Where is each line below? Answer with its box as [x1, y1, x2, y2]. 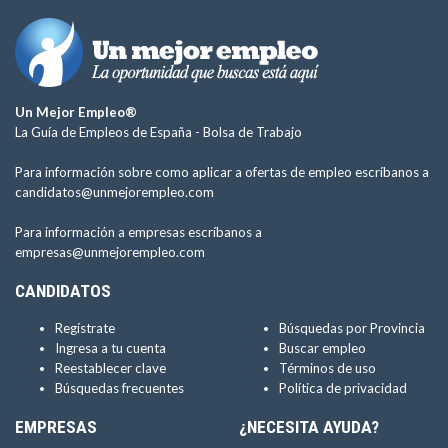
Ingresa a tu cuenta [55, 340, 166, 356]
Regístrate [55, 320, 115, 336]
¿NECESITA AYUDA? [239, 417, 379, 437]
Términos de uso [279, 360, 376, 376]
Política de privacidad [279, 380, 407, 396]
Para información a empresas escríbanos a [15, 224, 262, 240]
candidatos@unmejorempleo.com [15, 184, 214, 200]
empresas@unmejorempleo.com [15, 244, 205, 260]
